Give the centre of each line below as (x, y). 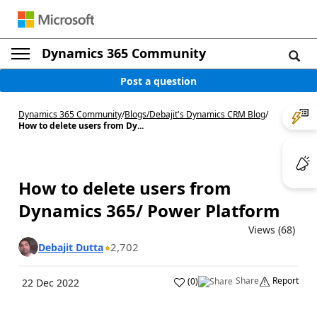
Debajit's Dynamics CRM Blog (207, 114)
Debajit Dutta (71, 247)
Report (286, 281)
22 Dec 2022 (51, 283)
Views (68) (272, 230)
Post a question (158, 81)
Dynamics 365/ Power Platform (149, 211)
